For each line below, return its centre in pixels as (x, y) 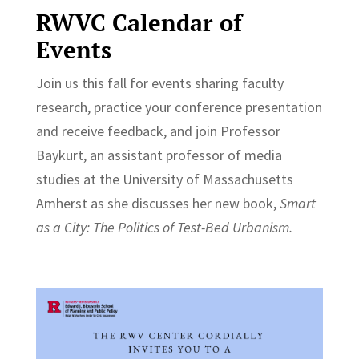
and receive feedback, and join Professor (158, 131)
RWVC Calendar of (139, 22)
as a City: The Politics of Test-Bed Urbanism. (165, 227)
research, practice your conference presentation (179, 107)
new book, (247, 203)
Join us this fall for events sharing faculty (159, 83)
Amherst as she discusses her (123, 203)
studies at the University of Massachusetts (164, 179)
